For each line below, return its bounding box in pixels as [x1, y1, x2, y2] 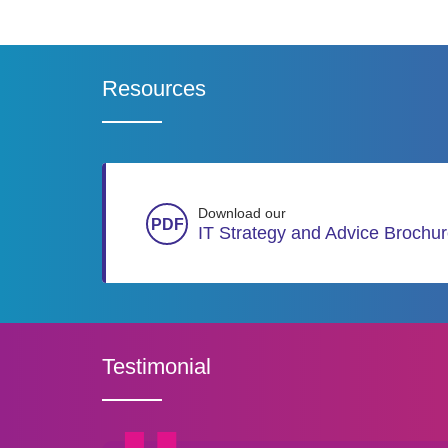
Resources [102, 76, 206, 101]
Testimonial [102, 354, 211, 379]
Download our [198, 205, 286, 221]
